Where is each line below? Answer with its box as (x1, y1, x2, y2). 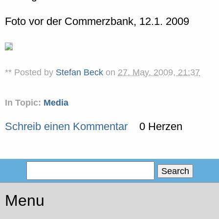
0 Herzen (139, 120, 182, 133)
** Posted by (5, 67, 56, 77)
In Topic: (5, 98, 44, 108)
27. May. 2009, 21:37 (118, 67, 200, 77)
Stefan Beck (56, 67, 103, 77)
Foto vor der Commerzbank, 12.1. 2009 (5, 15, 189, 27)
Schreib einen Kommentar (5, 120, 128, 133)
